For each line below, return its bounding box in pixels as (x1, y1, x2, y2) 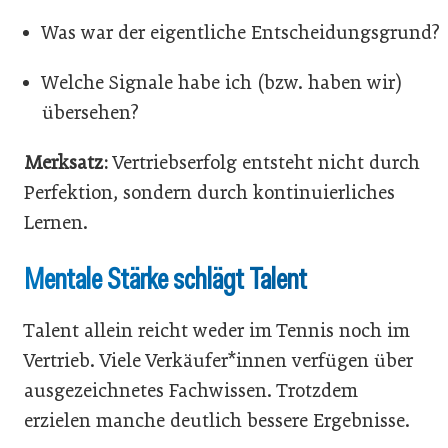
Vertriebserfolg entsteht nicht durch (108, 150, 420, 174)
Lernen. (24, 210, 88, 234)
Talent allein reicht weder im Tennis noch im (24, 318, 410, 342)
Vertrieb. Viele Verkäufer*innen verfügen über (24, 348, 413, 372)
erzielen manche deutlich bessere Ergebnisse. (24, 408, 410, 432)
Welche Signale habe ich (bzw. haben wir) (42, 70, 402, 94)
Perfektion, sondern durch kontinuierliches (24, 180, 395, 204)
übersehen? (42, 100, 139, 124)
